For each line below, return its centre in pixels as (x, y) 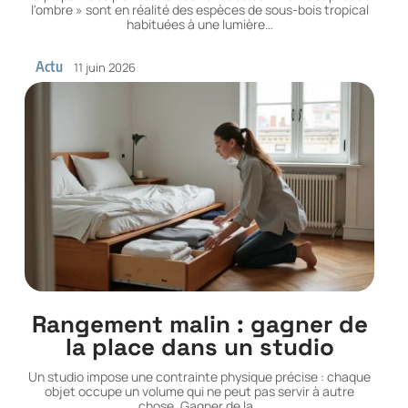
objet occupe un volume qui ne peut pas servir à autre (200, 392)
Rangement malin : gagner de (199, 325)
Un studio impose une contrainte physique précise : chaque (200, 377)
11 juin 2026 (105, 67)
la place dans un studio (199, 347)
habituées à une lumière (195, 25)
